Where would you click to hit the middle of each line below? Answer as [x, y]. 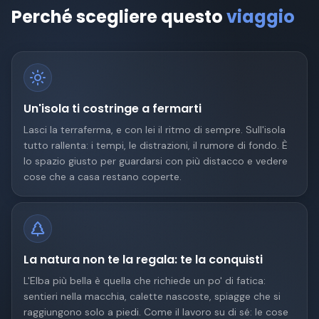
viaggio [261, 17]
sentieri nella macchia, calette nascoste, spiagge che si [152, 296]
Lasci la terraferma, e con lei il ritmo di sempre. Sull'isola [155, 130]
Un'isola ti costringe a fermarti [113, 109]
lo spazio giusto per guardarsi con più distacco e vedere [156, 161]
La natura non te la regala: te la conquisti [143, 260]
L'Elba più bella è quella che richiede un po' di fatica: [145, 281]
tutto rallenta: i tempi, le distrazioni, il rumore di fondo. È [156, 145]
